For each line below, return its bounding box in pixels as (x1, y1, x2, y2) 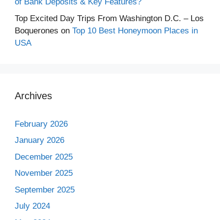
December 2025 (15, 152, 73, 162)
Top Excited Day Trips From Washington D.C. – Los (15, 13, 204, 23)
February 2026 (15, 119, 68, 129)
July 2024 (15, 201, 50, 211)
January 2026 (15, 136, 64, 145)
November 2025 (15, 168, 73, 178)
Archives (15, 90, 52, 101)
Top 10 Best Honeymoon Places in (72, 26, 198, 35)
